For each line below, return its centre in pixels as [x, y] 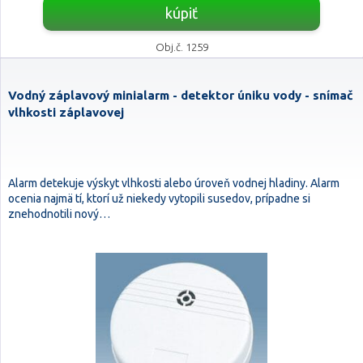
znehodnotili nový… [59, 214]
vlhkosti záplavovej [66, 112]
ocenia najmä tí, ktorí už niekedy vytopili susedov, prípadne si [159, 199]
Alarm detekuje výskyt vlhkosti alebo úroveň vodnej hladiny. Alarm [174, 183]
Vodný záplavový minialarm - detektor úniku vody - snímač [181, 95]
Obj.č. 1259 [181, 47]
